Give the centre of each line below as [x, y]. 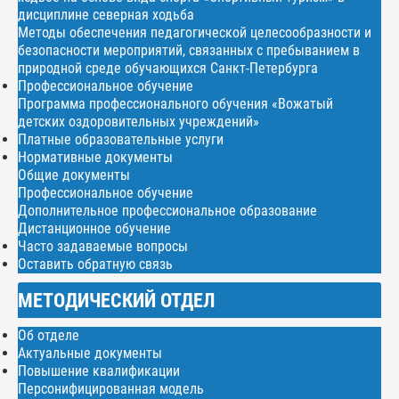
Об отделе [49, 336]
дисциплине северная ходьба [106, 15]
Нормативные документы [95, 158]
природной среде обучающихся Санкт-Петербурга [168, 69]
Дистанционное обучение [94, 229]
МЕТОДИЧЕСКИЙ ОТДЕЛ [117, 301]
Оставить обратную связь [95, 265]
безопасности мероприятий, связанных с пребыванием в [189, 51]
